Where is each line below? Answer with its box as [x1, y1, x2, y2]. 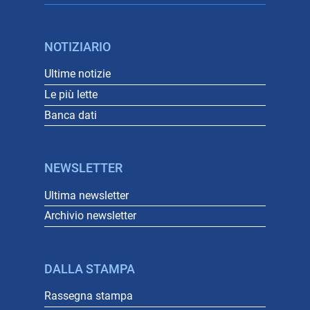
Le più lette [44, 88, 98, 102]
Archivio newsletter [44, 209, 136, 223]
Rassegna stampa [44, 289, 133, 303]
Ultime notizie [44, 67, 111, 81]
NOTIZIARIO [44, 39, 111, 54]
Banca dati [44, 108, 97, 122]
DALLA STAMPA [44, 262, 135, 276]
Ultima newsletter [44, 188, 129, 202]
